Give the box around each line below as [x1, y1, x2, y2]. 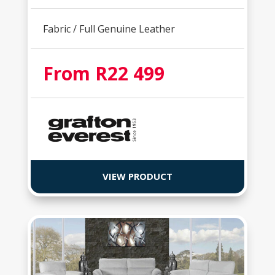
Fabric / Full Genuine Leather [42, 21, 175, 36]
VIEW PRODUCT [102, 169, 172, 182]
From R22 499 [42, 60, 165, 86]
